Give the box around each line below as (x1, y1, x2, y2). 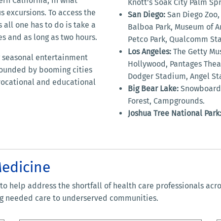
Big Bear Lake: (128, 83, 179, 93)
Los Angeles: (128, 46, 171, 56)
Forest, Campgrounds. (128, 96, 205, 106)
